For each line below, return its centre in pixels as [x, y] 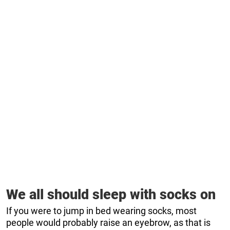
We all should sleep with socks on [111, 194]
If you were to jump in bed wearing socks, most [101, 210]
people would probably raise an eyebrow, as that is [108, 222]
